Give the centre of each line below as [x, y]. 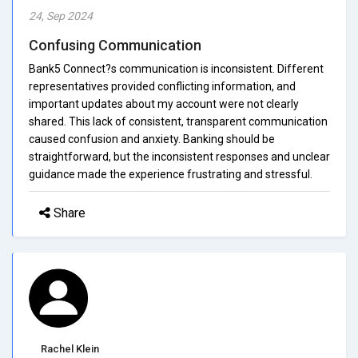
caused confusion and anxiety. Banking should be [152, 139]
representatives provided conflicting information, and [162, 86]
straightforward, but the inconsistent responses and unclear [179, 156]
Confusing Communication [115, 45]
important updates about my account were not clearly [164, 103]
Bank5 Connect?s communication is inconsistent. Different [176, 68]
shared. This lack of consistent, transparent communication [178, 121]
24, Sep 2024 [61, 16]
